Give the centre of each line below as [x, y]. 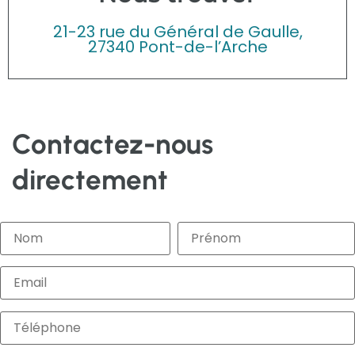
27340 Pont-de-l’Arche [177, 46]
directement [90, 179]
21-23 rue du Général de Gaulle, [177, 31]
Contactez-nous [113, 144]
